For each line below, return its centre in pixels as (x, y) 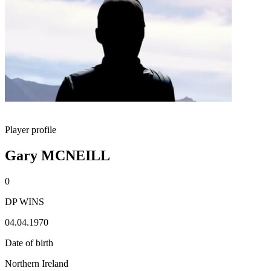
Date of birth (29, 243)
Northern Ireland (37, 263)
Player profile (31, 130)
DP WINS (24, 201)
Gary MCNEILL (57, 155)
